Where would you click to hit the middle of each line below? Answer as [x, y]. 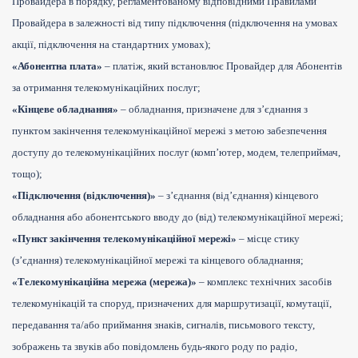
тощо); [27, 174]
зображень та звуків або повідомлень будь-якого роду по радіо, [155, 347]
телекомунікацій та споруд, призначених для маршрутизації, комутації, [172, 304]
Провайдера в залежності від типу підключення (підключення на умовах [175, 23]
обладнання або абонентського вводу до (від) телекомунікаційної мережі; [178, 217]
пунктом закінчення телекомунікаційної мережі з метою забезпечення [169, 131]
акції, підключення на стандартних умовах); [111, 45]
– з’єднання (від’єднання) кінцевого [237, 196]
